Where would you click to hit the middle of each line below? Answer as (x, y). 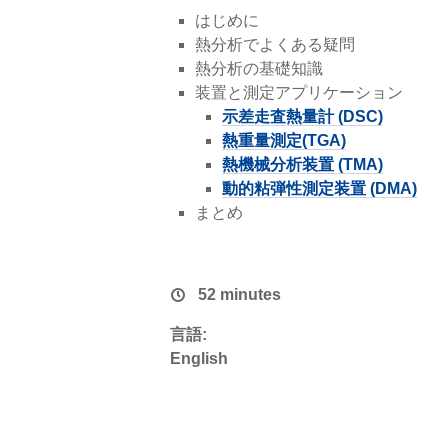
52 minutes (237, 294)
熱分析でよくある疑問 (274, 44)
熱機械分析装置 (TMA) (302, 164)
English (198, 358)
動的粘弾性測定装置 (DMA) (319, 188)
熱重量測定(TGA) (283, 140)
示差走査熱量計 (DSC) (302, 116)
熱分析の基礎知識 (258, 68)
